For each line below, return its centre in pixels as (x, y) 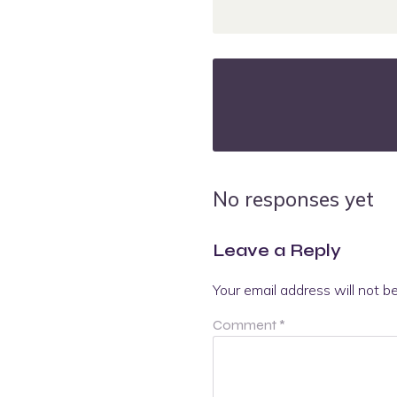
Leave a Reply (277, 250)
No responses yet (293, 198)
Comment (246, 324)
